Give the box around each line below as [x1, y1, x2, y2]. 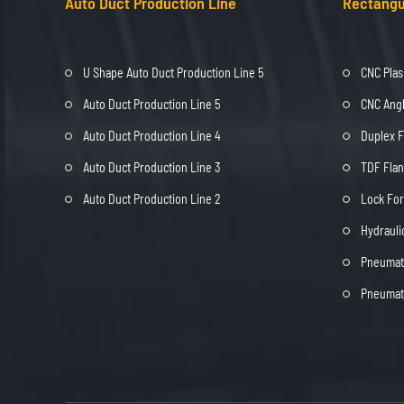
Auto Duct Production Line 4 [83, 127, 221, 143]
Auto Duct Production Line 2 [83, 190, 221, 207]
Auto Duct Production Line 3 [83, 159, 220, 175]
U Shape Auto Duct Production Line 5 [83, 64, 263, 80]
